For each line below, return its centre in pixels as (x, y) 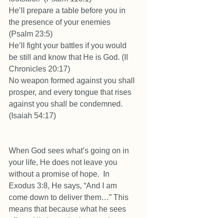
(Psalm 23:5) (32, 34)
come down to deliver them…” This (70, 197)
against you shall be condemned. (67, 104)
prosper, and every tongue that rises (71, 92)
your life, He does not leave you (64, 162)
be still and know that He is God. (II (69, 57)
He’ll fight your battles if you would (69, 45)
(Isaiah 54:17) (33, 116)
